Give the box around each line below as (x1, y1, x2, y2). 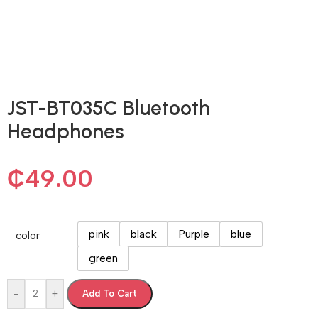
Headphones (7, 119, 124, 143)
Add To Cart (82, 287, 137, 299)
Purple (178, 226, 209, 241)
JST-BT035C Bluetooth (7, 95, 210, 120)
